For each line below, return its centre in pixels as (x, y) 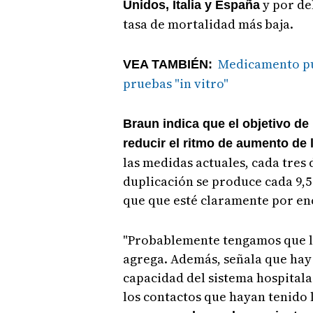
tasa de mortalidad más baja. (208, 24)
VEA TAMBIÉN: (167, 64)
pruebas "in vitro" (177, 83)
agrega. (146, 259)
